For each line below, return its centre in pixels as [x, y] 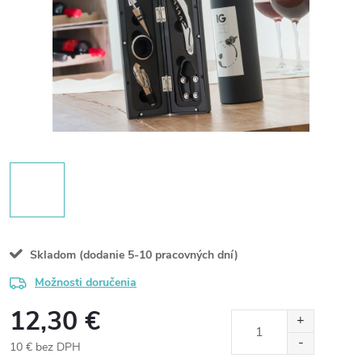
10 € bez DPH [45, 347]
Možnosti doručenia [86, 282]
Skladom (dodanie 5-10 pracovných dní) [133, 255]
